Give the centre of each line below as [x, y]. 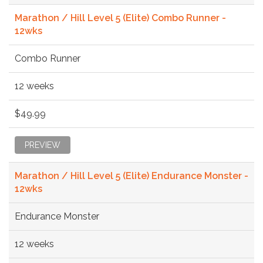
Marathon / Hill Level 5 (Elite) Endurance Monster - [131, 176]
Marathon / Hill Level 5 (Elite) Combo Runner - [120, 18]
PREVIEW [43, 145]
